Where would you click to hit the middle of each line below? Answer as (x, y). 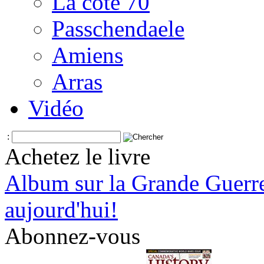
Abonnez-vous (72, 236)
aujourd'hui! (61, 209)
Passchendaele (118, 29)
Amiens (88, 55)
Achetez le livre (77, 156)
